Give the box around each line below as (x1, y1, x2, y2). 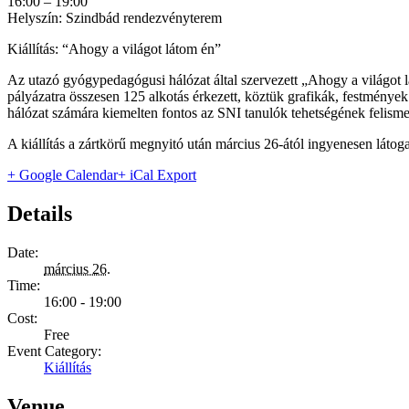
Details (7, 202, 72, 226)
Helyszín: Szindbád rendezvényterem (7, 10, 222, 26)
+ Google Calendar (7, 167, 118, 184)
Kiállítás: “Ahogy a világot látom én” (7, 41, 221, 58)
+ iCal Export (118, 167, 196, 184)
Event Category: (7, 342, 101, 359)
